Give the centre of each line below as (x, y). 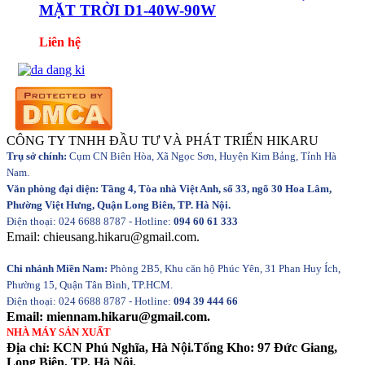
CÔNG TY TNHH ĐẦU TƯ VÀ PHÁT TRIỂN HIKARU (163, 140)
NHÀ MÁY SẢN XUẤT (59, 332)
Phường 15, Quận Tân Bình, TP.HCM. (90, 284)
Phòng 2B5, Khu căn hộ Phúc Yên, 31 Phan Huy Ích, (225, 268)
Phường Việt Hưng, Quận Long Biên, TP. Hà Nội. (119, 204)
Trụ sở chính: (37, 156)
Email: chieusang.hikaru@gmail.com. (103, 236)
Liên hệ (60, 42)
